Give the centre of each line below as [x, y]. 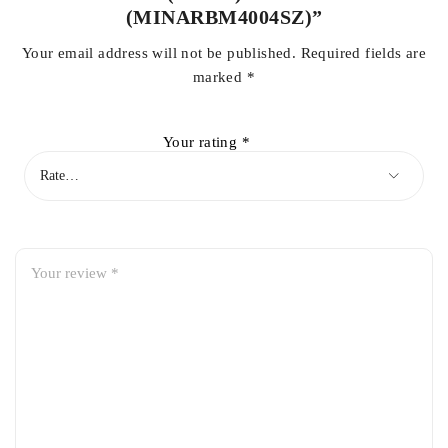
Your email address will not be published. [159, 52]
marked [219, 76]
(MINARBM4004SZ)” [224, 16]
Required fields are [363, 52]
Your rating [202, 141]
